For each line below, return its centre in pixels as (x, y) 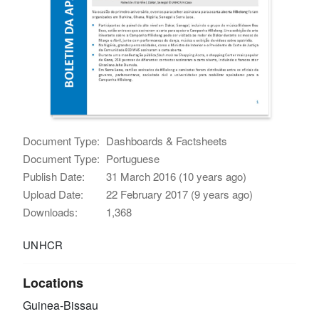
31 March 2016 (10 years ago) (177, 176)
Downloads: (51, 211)
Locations (53, 282)
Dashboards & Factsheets (167, 140)
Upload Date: (53, 194)
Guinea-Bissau (61, 305)
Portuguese (133, 158)
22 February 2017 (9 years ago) (180, 194)
